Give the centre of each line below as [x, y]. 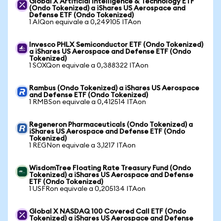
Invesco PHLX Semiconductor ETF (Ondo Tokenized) [116, 45]
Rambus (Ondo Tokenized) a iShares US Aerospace [114, 88]
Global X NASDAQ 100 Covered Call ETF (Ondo [108, 212]
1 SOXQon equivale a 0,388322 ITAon [89, 66]
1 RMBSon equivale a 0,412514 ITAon [88, 102]
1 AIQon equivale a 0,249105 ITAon [85, 22]
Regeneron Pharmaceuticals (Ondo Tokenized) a [111, 125]
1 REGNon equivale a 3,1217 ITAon [82, 146]
